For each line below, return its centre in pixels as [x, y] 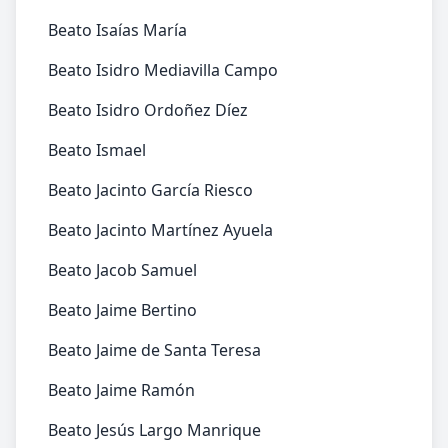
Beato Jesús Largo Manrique [154, 430]
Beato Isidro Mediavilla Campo [163, 70]
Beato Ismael [97, 150]
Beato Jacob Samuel [122, 270]
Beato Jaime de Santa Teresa [154, 350]
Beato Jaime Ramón [121, 390]
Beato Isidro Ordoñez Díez [148, 110]
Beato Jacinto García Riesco [150, 190]
